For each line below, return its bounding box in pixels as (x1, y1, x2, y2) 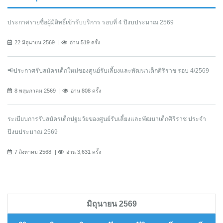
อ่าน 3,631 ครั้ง (66, 149, 101, 155)
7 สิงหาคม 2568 (14, 149, 51, 155)
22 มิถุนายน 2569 (14, 39, 55, 46)
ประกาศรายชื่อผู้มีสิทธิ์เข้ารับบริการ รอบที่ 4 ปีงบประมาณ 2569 (7, 19, 174, 26)
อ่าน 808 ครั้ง (71, 88, 101, 94)
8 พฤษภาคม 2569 (14, 88, 56, 94)
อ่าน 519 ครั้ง (70, 39, 100, 46)
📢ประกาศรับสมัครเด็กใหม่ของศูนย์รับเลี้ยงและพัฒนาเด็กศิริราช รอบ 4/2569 (7, 67, 209, 75)
